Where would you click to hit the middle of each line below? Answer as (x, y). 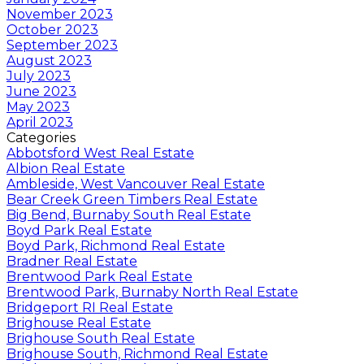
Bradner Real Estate (72, 261)
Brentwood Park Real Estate (100, 276)
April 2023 (40, 122)
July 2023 (39, 76)
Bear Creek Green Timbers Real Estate (132, 199)
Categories (41, 137)
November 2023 (60, 14)
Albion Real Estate (66, 168)
